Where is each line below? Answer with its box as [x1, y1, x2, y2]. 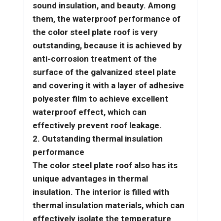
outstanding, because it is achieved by [33, 40, 182, 50]
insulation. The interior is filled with [33, 186, 169, 197]
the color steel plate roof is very [33, 27, 158, 37]
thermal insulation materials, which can [33, 200, 184, 210]
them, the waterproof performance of [33, 13, 181, 24]
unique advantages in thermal [33, 173, 148, 184]
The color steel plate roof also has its [33, 160, 178, 170]
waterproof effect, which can [33, 107, 147, 117]
